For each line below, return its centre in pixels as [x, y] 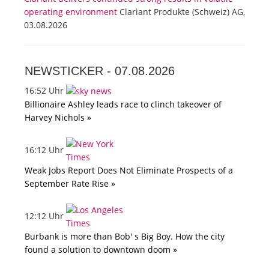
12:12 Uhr [45, 216]
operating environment [71, 12]
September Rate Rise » [70, 184]
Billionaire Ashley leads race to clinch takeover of [123, 104]
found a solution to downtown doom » [101, 250]
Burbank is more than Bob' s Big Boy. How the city [125, 237]
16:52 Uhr [45, 91]
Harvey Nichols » [58, 118]
